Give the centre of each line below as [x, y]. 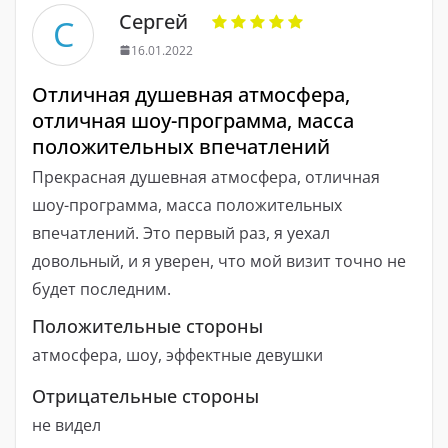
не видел [66, 424]
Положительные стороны [147, 325]
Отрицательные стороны [145, 395]
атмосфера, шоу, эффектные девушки [177, 354]
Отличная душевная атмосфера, [191, 94]
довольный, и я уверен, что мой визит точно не [219, 260]
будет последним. [101, 288]
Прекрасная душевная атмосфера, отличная [206, 176]
